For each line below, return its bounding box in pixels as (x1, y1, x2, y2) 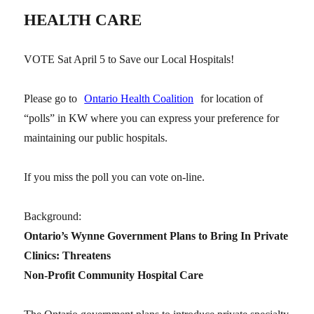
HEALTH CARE (24, 11, 142, 29)
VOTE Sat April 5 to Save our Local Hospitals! (24, 53, 235, 65)
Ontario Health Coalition (84, 92, 194, 104)
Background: (24, 210, 82, 222)
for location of (198, 92, 264, 104)
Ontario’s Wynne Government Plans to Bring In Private (24, 229, 289, 242)
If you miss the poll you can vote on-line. (24, 170, 205, 183)
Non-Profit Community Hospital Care (24, 268, 204, 281)
